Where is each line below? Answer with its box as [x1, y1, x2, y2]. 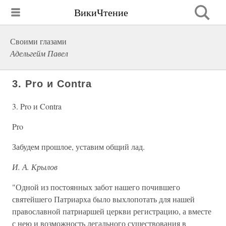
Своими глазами [10, 36, 67, 46]
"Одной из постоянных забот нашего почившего [12, 182, 180, 192]
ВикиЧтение [74, 5, 128, 19]
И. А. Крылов [12, 161, 58, 172]
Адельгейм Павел [10, 48, 68, 59]
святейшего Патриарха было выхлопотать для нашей [12, 194, 195, 204]
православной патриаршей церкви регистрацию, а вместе [12, 206, 211, 216]
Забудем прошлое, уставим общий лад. [12, 141, 145, 152]
